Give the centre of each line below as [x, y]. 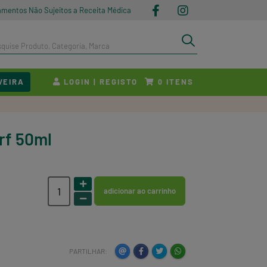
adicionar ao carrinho [140, 191]
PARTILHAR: [88, 251]
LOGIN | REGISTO [100, 81]
